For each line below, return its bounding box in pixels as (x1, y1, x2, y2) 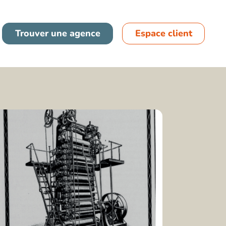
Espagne (47, 41, 84, 54)
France (47, 17, 76, 30)
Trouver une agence (15, 27, 100, 39)
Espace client (135, 27, 192, 39)
